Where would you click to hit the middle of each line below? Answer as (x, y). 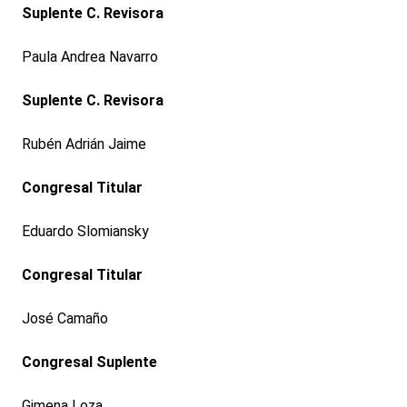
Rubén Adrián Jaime (84, 144)
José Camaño (65, 319)
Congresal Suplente (89, 362)
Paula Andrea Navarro (89, 57)
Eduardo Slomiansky (85, 232)
